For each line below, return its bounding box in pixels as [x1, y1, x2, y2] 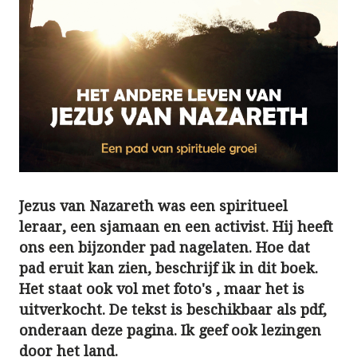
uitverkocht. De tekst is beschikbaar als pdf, [19, 301, 327, 319]
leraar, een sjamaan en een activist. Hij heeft [19, 218, 333, 236]
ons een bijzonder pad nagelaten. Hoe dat [19, 239, 310, 257]
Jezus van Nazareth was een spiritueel [19, 198, 288, 215]
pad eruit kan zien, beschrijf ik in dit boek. [19, 260, 318, 277]
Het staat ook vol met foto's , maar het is [19, 280, 304, 298]
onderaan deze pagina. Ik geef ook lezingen [19, 322, 321, 339]
